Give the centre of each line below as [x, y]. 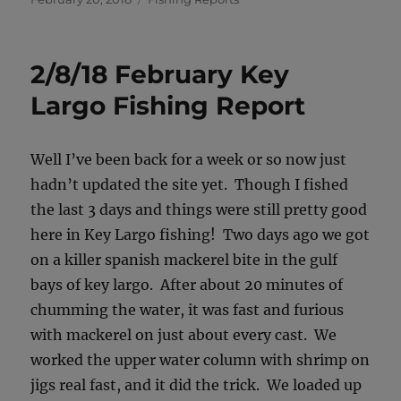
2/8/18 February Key [160, 74]
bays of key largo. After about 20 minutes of [187, 284]
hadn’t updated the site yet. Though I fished [190, 184]
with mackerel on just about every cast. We [184, 334]
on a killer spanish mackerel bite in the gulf [184, 259]
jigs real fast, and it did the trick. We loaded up [196, 384]
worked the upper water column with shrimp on [200, 359]
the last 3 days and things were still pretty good [199, 209]
